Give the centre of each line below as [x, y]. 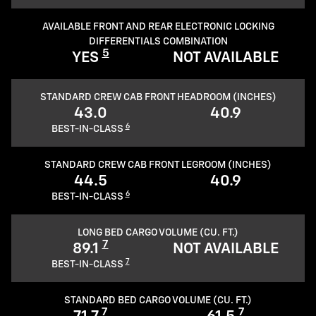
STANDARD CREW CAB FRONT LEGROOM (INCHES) [158, 165]
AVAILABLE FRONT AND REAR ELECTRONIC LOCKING [158, 27]
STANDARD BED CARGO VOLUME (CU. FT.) [158, 301]
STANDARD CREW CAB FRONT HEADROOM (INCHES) [158, 98]
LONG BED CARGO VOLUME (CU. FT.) [158, 233]
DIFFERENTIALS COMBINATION [158, 42]
